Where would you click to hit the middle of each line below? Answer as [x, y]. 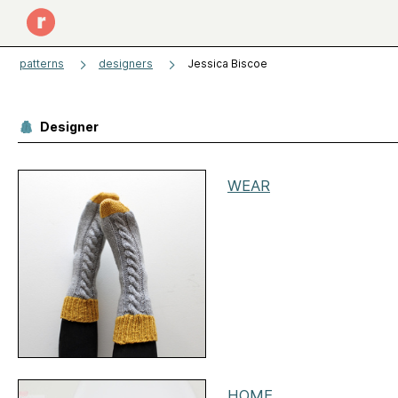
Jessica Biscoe [227, 64]
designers [126, 64]
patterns [42, 64]
